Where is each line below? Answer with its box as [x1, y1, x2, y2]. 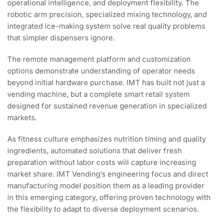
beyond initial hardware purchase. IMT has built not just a [7, 77, 205, 87]
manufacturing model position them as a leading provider [7, 181, 204, 190]
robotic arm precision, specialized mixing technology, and [7, 9, 207, 19]
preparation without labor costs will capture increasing [7, 157, 196, 167]
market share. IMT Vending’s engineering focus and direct [7, 169, 208, 179]
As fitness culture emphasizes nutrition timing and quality [7, 134, 206, 144]
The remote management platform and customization [7, 54, 191, 64]
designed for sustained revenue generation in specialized [7, 101, 207, 110]
